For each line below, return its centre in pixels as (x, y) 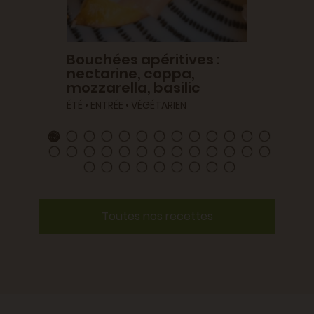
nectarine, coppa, (131, 74)
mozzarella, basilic (134, 88)
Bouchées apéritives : (143, 60)
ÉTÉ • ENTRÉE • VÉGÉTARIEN (127, 105)
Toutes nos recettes (157, 217)
